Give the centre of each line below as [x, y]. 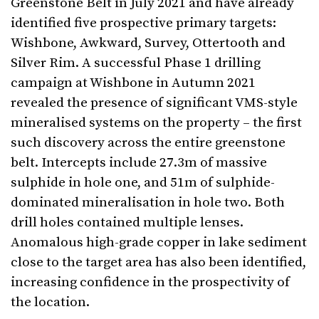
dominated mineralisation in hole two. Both [148, 203]
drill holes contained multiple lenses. [127, 223]
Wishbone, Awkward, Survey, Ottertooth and [148, 43]
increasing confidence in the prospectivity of [150, 283]
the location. [50, 303]
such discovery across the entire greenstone [148, 143]
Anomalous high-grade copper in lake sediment [159, 243]
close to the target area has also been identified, [158, 263]
